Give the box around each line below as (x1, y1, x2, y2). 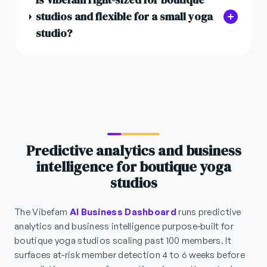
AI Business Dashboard (69, 206, 176, 218)
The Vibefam (14, 206, 70, 218)
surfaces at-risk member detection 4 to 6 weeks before (14, 249, 245, 261)
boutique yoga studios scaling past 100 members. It (14, 235, 231, 247)
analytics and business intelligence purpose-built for (14, 221, 234, 232)
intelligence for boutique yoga (36, 157, 231, 177)
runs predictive (176, 206, 241, 218)
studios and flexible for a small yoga (36, 9, 213, 24)
